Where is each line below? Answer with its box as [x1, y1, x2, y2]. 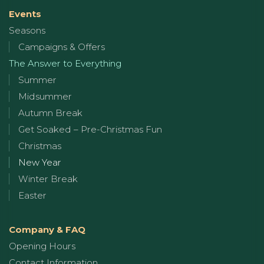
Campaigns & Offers [18, 41, 105, 52]
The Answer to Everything [9, 57, 121, 69]
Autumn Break [18, 107, 82, 118]
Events [9, 8, 41, 19]
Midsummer [18, 90, 72, 102]
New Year [18, 156, 61, 168]
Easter [18, 189, 47, 201]
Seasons [9, 24, 45, 36]
